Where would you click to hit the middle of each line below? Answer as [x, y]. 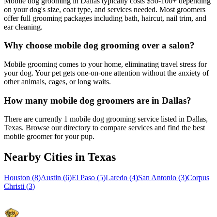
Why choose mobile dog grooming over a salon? [99, 46]
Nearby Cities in [46, 157]
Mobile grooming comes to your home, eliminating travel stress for [105, 64]
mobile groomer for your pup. [49, 137]
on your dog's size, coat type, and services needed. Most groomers [105, 9]
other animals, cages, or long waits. [57, 82]
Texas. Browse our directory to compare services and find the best [104, 128]
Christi [14, 186]
